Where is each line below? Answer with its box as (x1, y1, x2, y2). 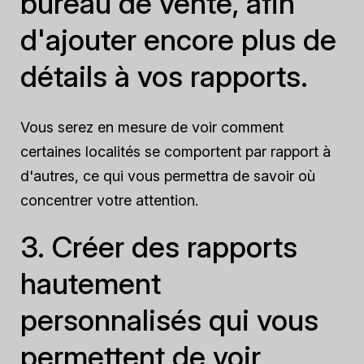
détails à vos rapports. (20, 58, 308, 94)
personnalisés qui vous (20, 302, 318, 338)
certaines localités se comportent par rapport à (20, 143, 331, 160)
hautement (20, 266, 161, 301)
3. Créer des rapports (20, 229, 297, 265)
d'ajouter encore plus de (20, 22, 336, 58)
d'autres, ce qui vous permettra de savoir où (20, 167, 315, 184)
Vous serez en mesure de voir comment (20, 119, 284, 136)
